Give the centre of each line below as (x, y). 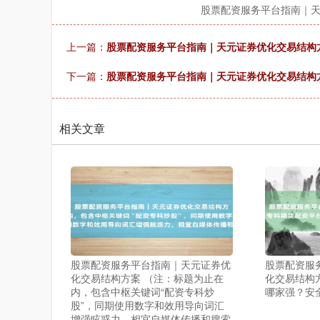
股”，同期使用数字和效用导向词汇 (148, 305)
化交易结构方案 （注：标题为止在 (147, 278)
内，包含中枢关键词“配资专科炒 (143, 291)
